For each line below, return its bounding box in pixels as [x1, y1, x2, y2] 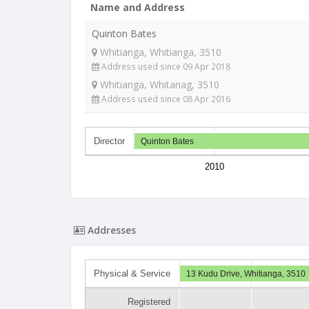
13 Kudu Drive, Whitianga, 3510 [186, 268, 306, 279]
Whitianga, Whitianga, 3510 [97, 46, 221, 59]
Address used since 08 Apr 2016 [99, 93, 230, 104]
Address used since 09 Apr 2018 [99, 61, 230, 72]
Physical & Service [94, 268, 170, 279]
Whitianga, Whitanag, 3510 [97, 78, 219, 91]
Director [94, 136, 126, 147]
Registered [128, 297, 170, 308]
